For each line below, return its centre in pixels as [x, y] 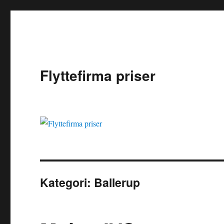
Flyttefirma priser [98, 75]
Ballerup [117, 182]
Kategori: [67, 182]
